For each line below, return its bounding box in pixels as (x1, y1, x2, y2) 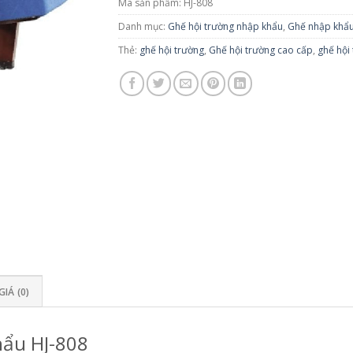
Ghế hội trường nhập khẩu (168, 20, 284, 34)
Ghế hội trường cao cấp (209, 43, 314, 58)
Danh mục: (118, 20, 169, 34)
